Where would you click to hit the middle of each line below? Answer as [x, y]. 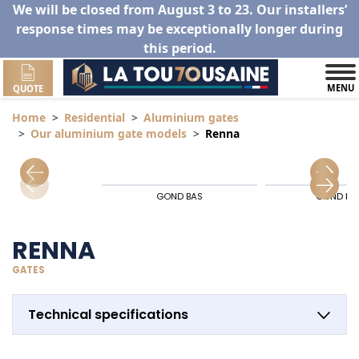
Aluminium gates [191, 118]
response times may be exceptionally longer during [179, 29]
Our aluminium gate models [109, 134]
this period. [179, 48]
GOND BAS [179, 197]
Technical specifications [108, 314]
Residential [95, 118]
